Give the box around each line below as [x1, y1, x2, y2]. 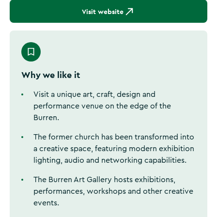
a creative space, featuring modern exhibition [33, 145, 194, 153]
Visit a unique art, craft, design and [33, 91, 155, 98]
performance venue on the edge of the [33, 102, 171, 110]
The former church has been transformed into [33, 133, 194, 141]
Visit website [82, 7, 124, 16]
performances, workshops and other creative [33, 187, 193, 195]
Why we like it [21, 69, 80, 80]
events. [33, 199, 59, 207]
